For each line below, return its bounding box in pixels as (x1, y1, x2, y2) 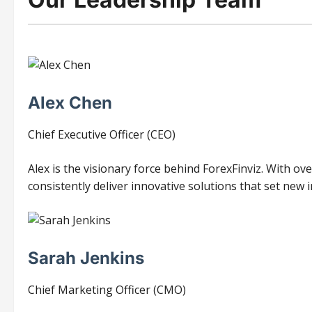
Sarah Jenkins (28, 247, 144, 268)
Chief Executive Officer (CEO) (28, 126, 175, 142)
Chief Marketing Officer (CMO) (28, 281, 186, 297)
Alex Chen (28, 92, 112, 113)
